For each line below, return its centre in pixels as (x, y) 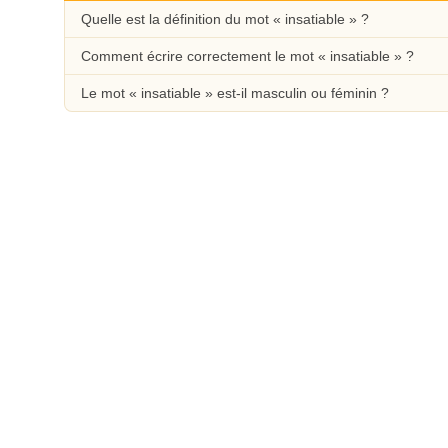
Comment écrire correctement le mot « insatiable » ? (247, 56)
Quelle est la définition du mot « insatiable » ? (225, 19)
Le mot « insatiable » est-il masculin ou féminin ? (235, 93)
